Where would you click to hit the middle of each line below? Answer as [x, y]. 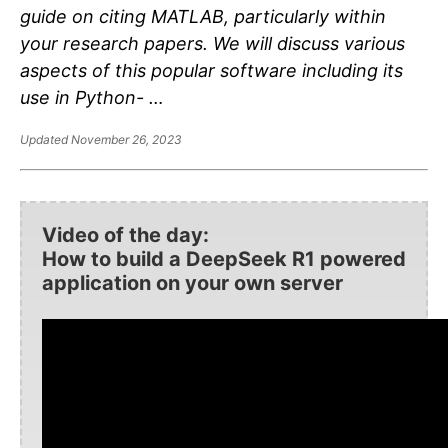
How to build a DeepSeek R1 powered [224, 259]
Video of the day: [125, 235]
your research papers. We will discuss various [212, 44]
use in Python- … [92, 98]
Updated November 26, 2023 [101, 140]
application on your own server [192, 283]
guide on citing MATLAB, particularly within [203, 17]
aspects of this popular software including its [211, 71]
